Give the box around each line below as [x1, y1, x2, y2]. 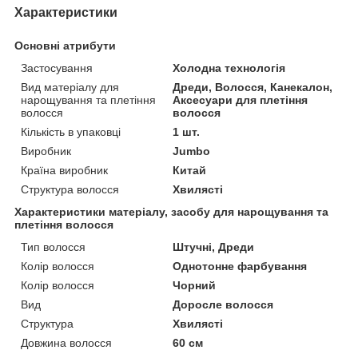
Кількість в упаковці [21, 125, 121, 138]
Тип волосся [21, 240, 86, 253]
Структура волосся [21, 182, 119, 196]
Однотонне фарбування [173, 259, 308, 272]
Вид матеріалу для [21, 80, 119, 93]
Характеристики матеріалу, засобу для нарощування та [14, 205, 328, 218]
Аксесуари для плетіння [173, 93, 308, 106]
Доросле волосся [173, 297, 274, 311]
